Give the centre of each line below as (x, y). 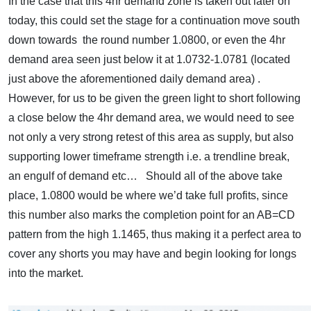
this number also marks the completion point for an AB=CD (152, 215)
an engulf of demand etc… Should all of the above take (145, 176)
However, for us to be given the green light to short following (154, 98)
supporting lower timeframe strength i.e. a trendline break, (149, 157)
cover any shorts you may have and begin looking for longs (152, 254)
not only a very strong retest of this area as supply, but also (151, 137)
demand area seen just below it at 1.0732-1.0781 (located (149, 59)
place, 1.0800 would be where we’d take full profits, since (148, 195)
